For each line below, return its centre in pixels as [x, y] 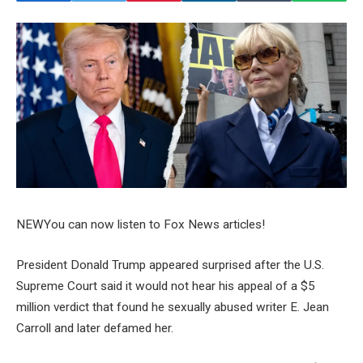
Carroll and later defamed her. [95, 329]
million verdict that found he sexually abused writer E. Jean [173, 307]
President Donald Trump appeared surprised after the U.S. [170, 265]
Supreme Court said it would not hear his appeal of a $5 [166, 286]
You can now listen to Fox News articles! [154, 225]
